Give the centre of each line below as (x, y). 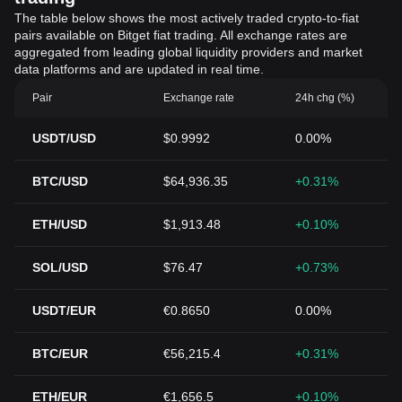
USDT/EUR (64, 310)
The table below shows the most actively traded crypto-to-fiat (187, 18)
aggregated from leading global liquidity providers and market (188, 52)
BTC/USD (60, 181)
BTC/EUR (60, 354)
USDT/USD (64, 138)
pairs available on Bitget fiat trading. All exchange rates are (181, 35)
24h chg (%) (324, 98)
